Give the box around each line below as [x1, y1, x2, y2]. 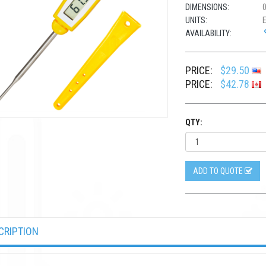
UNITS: [185, 15, 208, 25]
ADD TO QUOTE [193, 166, 245, 176]
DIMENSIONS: [185, 2, 230, 12]
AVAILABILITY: [185, 28, 232, 38]
